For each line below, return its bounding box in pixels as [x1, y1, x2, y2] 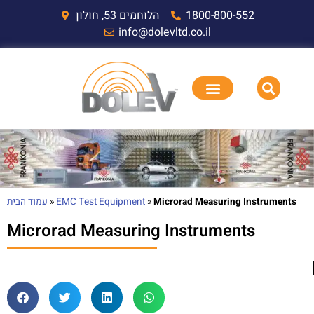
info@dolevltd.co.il [118, 24, 212, 41]
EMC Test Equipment [56, 195, 145, 210]
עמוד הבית [7, 195, 48, 210]
